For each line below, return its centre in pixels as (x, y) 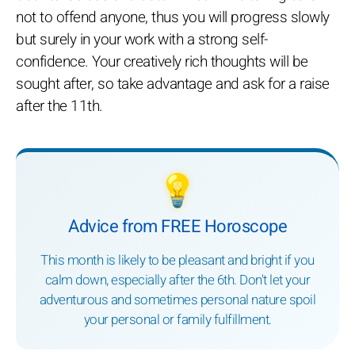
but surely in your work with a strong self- (142, 40)
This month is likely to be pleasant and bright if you (177, 261)
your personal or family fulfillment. (177, 320)
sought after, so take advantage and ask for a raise (173, 84)
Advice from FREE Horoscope (177, 227)
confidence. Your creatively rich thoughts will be (162, 62)
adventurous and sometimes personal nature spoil (177, 300)
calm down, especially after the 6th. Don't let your (177, 281)
